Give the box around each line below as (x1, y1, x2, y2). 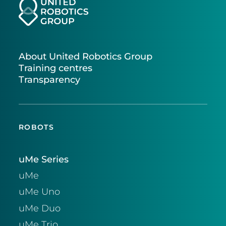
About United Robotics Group (18, 50, 152, 63)
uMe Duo (18, 202, 61, 214)
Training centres (18, 62, 92, 74)
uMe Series (18, 153, 69, 165)
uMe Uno (18, 186, 60, 198)
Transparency (18, 74, 80, 86)
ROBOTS (18, 123, 54, 131)
